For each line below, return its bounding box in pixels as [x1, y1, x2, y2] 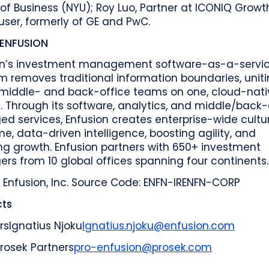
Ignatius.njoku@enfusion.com [82, 218, 235, 233]
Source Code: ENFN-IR [71, 175, 183, 190]
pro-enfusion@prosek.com [74, 240, 213, 255]
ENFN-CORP [182, 175, 241, 190]
